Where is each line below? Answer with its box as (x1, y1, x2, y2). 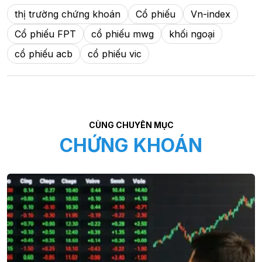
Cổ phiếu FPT (15, 27, 76, 40)
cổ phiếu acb (15, 47, 73, 60)
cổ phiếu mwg (91, 27, 154, 40)
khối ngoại (169, 27, 215, 40)
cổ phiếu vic (88, 47, 142, 60)
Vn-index (191, 8, 230, 20)
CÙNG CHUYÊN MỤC (88, 119, 174, 130)
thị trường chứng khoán (15, 8, 120, 20)
